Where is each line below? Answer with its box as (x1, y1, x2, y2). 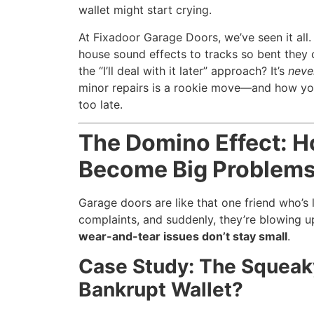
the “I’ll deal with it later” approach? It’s (78, 63, 288, 78)
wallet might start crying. (78, 3, 212, 18)
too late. (78, 97, 123, 111)
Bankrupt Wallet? (78, 277, 243, 301)
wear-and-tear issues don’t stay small (78, 229, 287, 244)
